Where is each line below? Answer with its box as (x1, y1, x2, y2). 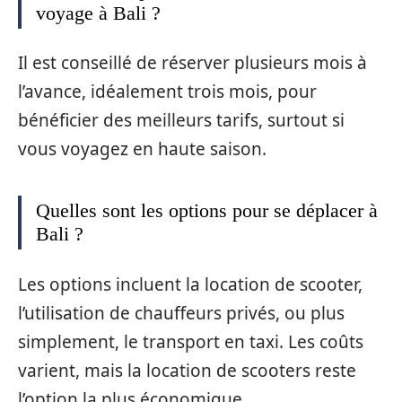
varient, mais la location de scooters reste (18, 358, 356, 382)
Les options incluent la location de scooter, (18, 272, 363, 296)
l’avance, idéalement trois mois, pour (18, 80, 317, 104)
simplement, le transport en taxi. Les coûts (18, 329, 363, 354)
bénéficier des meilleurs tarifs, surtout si (18, 109, 345, 133)
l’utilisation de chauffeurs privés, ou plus (18, 301, 345, 325)
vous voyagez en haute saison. (18, 137, 267, 162)
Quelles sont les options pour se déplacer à (36, 199, 378, 223)
